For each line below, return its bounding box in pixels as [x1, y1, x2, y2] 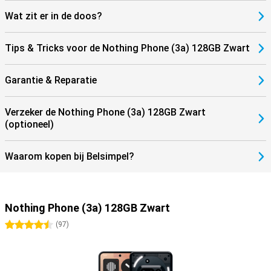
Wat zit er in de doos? [5, 10, 102, 22]
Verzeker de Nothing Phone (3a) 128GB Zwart [5, 106, 206, 118]
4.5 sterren [29, 220, 71, 230]
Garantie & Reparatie [5, 74, 97, 86]
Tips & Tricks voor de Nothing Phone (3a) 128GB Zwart [5, 42, 250, 54]
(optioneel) [5, 119, 54, 130]
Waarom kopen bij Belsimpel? [5, 151, 134, 162]
